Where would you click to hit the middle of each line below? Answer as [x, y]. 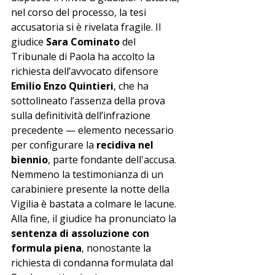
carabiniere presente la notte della [91, 189]
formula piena [46, 248]
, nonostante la [118, 248]
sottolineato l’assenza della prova [89, 100]
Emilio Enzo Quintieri [62, 86]
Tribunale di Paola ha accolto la [84, 56]
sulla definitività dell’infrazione [82, 115]
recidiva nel [126, 145]
